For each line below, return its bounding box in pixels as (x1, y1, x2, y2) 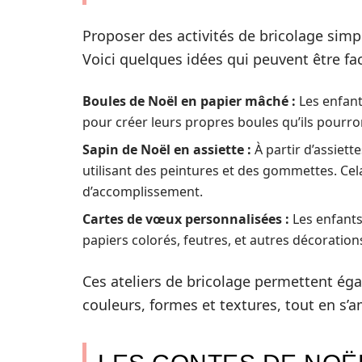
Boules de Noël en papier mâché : (82, 92, 296, 110)
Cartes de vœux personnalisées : (82, 210, 289, 228)
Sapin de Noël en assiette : (82, 141, 251, 158)
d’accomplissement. (82, 183, 203, 200)
